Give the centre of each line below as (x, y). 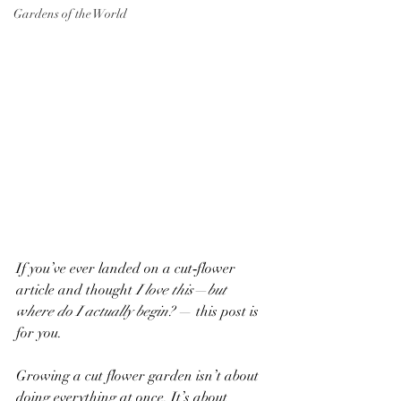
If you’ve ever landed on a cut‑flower (128, 268)
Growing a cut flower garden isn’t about (139, 375)
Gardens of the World (70, 14)
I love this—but (183, 290)
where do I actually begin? (95, 311)
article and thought (76, 290)
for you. (39, 333)
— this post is (218, 311)
